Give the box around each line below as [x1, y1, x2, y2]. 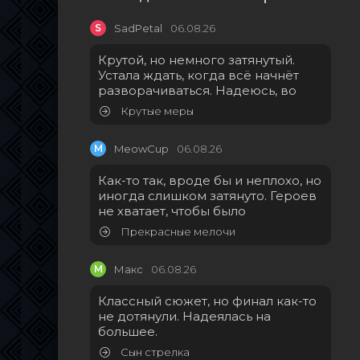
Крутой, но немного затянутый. [98, 52, 295, 68]
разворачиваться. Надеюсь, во [98, 83, 297, 99]
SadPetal [114, 22, 162, 35]
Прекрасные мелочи [118, 225, 235, 239]
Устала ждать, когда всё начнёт [98, 67, 299, 84]
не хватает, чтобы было [98, 203, 246, 219]
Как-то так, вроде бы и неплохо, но [98, 173, 321, 189]
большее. [98, 324, 157, 340]
